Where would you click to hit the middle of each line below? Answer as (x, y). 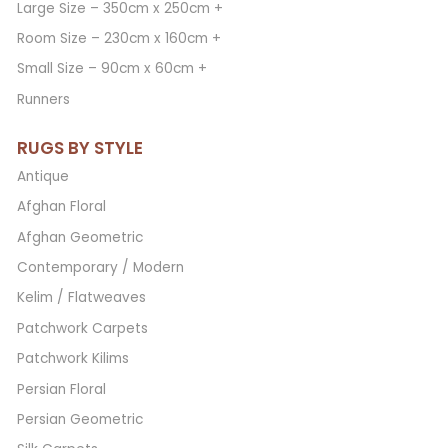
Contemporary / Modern (101, 267)
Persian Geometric (80, 419)
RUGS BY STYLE (80, 147)
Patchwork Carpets (83, 328)
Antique (43, 176)
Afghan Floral (62, 207)
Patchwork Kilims (73, 359)
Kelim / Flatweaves (82, 298)
